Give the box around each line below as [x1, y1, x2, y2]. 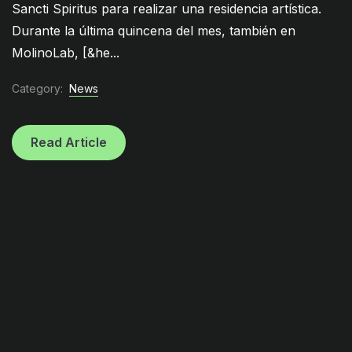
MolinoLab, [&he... [12, 44, 119, 60]
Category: [12, 82, 63, 96]
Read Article [31, 134, 107, 151]
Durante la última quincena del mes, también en [12, 22, 295, 38]
